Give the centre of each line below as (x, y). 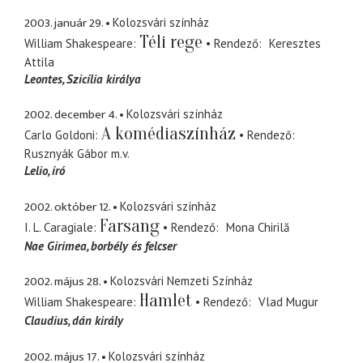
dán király (98, 321)
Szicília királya (104, 79)
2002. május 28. (62, 282)
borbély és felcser (134, 246)
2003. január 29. (64, 23)
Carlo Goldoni (60, 135)
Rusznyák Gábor (66, 154)
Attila (39, 62)
